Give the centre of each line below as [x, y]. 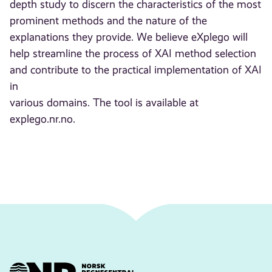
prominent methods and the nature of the [109, 21]
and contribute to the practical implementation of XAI [136, 70]
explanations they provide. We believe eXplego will [129, 37]
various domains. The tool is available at [104, 103]
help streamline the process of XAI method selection [133, 54]
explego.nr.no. [43, 119]
